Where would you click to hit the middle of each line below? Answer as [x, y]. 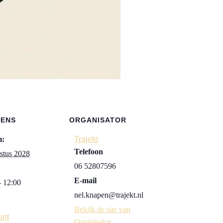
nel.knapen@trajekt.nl [109, 195]
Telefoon [89, 152]
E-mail [85, 180]
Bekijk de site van [102, 209]
